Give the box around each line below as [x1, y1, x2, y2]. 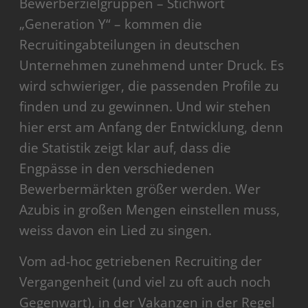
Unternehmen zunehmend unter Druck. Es [19, 56, 285, 75]
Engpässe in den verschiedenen [19, 159, 215, 178]
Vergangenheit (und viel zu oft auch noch [19, 273, 272, 291]
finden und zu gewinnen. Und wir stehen [19, 98, 272, 116]
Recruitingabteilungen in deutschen [19, 36, 241, 54]
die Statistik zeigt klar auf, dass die [19, 139, 232, 157]
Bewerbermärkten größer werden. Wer [19, 180, 261, 199]
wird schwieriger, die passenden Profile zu [19, 77, 280, 96]
